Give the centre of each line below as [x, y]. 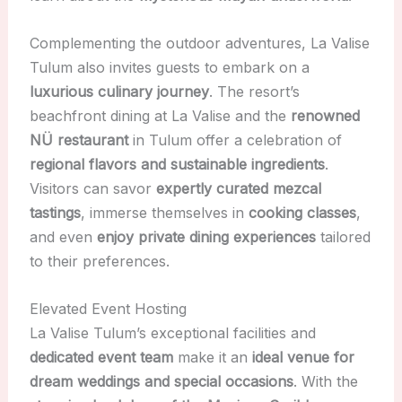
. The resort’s [254, 91]
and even [63, 236]
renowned [325, 115]
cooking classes [302, 212]
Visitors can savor [92, 188]
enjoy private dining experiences [206, 236]
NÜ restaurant [79, 140]
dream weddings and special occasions [161, 381]
